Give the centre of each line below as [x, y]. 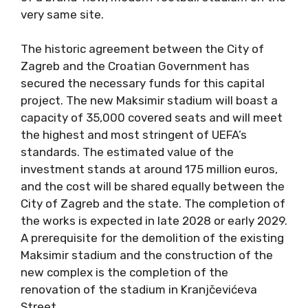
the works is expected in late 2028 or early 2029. [154, 221]
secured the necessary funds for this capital [143, 84]
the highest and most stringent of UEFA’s [134, 135]
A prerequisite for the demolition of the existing [152, 238]
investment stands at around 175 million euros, [149, 169]
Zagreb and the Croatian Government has [135, 66]
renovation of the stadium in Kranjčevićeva [139, 290]
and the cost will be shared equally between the [153, 187]
